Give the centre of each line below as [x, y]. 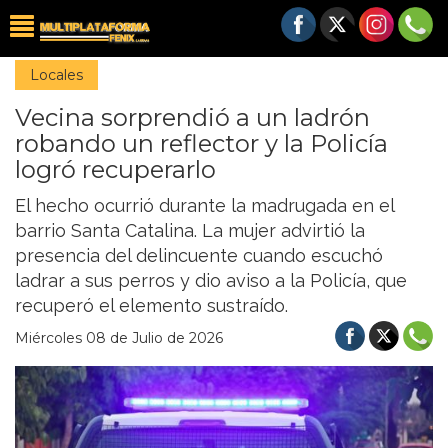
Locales [56, 75]
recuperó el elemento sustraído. [151, 305]
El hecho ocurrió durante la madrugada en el [204, 205]
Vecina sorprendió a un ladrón [192, 117]
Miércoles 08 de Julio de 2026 [119, 338]
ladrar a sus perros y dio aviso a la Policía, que [211, 280]
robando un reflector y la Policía [201, 143]
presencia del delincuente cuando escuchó [199, 255]
